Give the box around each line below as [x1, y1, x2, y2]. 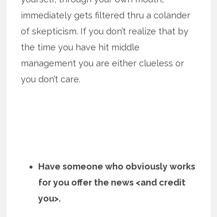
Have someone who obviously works [38, 161, 196, 171]
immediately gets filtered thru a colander [21, 10, 191, 20]
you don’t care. [21, 74, 81, 84]
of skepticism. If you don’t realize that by [21, 26, 189, 36]
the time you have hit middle [21, 42, 140, 52]
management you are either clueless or [21, 58, 185, 68]
